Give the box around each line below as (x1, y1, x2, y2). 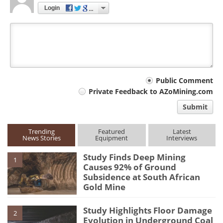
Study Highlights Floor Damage (83, 204, 213, 216)
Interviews (166, 133, 198, 142)
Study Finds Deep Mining (83, 151, 186, 163)
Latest (172, 126, 191, 136)
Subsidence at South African (83, 171, 201, 183)
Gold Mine (83, 181, 126, 193)
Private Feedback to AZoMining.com (89, 86, 213, 96)
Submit (183, 102, 208, 111)
